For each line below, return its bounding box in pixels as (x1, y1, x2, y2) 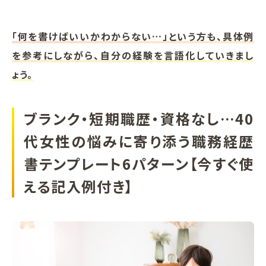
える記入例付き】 (24, 175, 134, 197)
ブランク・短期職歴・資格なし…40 (24, 107, 254, 129)
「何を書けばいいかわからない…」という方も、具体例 (12, 28, 254, 43)
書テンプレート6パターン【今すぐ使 (24, 153, 254, 174)
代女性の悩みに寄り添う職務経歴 (24, 130, 254, 151)
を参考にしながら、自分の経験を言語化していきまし (12, 47, 254, 62)
